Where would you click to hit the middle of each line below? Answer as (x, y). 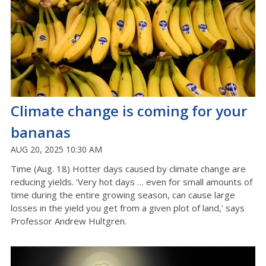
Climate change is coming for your (129, 110)
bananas (41, 132)
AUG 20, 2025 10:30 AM (56, 149)
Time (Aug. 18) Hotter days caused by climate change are (128, 168)
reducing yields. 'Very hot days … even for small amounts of (132, 181)
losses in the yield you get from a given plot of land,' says (128, 208)
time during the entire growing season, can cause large (123, 194)
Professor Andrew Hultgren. (69, 221)
